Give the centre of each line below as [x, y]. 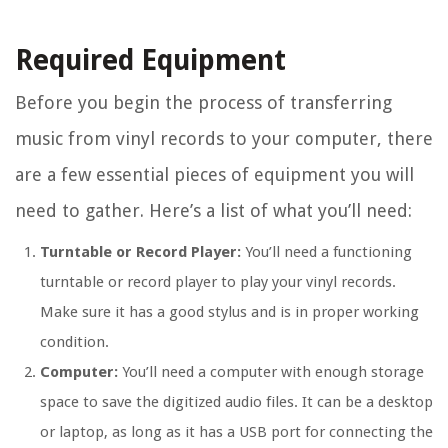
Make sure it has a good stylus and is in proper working [229, 312]
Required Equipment [150, 61]
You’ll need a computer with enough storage [271, 372]
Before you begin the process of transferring [203, 103]
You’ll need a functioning [326, 252]
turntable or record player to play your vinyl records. [218, 282]
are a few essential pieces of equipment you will [214, 175]
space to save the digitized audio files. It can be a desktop [236, 402]
